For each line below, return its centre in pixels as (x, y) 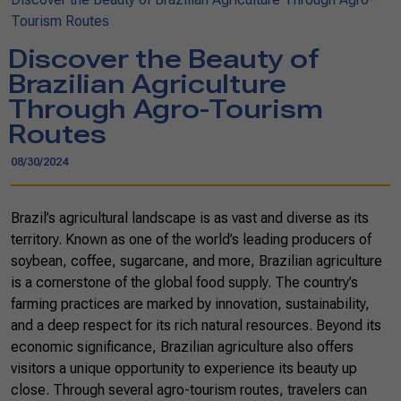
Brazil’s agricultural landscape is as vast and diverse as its (190, 218)
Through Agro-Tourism (166, 109)
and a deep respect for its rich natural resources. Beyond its (196, 325)
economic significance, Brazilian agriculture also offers (182, 347)
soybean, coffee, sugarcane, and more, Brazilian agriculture (196, 261)
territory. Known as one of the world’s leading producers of (191, 239)
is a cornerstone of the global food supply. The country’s (184, 282)
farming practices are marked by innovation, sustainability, (190, 304)
